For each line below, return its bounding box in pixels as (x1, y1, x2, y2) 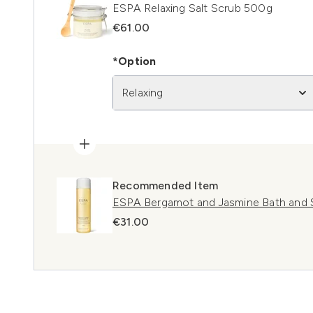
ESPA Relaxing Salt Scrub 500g (112, 1, 272, 15)
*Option (112, 54, 156, 68)
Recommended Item (112, 179, 219, 192)
